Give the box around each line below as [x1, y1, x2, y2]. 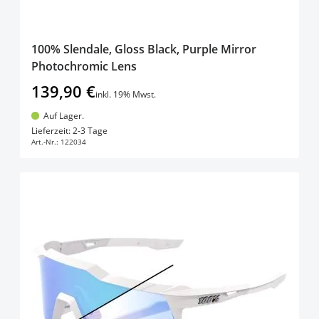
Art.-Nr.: [31, 136, 58, 147]
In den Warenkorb [117, 117, 225, 135]
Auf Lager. [43, 109, 84, 122]
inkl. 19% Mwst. [95, 88, 156, 100]
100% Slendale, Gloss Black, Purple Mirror [31, 41, 256, 57]
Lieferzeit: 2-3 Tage [31, 124, 108, 137]
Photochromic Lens [31, 58, 137, 74]
